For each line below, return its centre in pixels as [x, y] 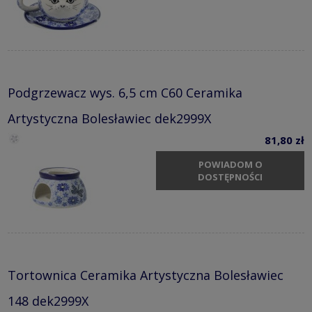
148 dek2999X [48, 301]
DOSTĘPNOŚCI [230, 177]
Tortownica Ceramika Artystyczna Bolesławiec [146, 275]
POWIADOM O [230, 165]
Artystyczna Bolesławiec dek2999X [109, 118]
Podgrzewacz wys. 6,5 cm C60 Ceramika [125, 92]
